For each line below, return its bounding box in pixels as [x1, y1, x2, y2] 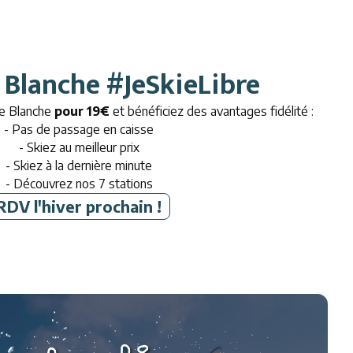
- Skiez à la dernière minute [6, 158, 152, 174]
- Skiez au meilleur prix [18, 139, 139, 156]
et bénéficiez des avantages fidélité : [109, 103, 314, 120]
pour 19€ [54, 103, 110, 120]
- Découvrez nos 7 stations [5, 176, 153, 192]
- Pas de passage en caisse [4, 121, 154, 138]
